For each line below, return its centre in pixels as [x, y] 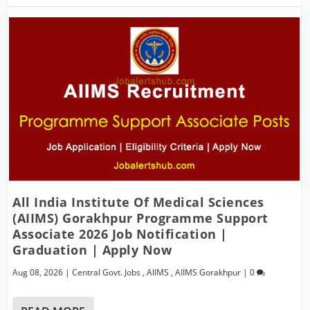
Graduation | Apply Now [92, 249]
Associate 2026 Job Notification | [120, 234]
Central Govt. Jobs [107, 272]
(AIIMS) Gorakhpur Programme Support [140, 218]
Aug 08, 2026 [38, 272]
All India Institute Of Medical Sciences [138, 202]
